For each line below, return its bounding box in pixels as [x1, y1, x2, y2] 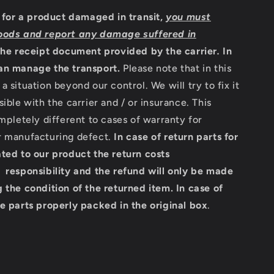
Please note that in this [120, 62, 232, 74]
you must [166, 10, 212, 23]
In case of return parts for [114, 130, 239, 143]
